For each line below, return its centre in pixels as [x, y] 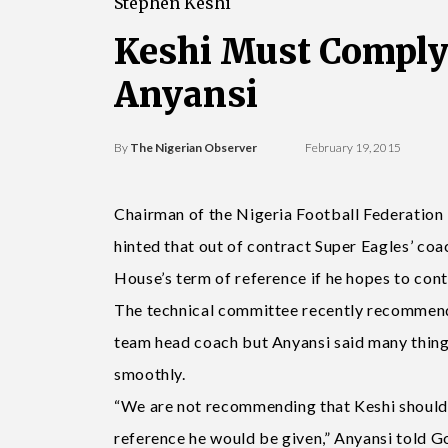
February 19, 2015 [353, 147]
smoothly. [150, 373]
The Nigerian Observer [193, 147]
